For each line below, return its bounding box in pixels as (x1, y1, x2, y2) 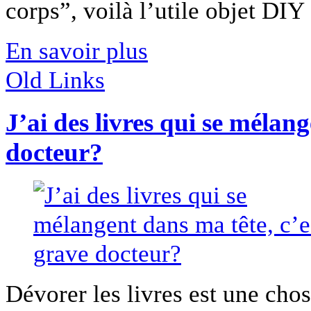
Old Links (6, 66, 105, 94)
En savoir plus (6, 37, 148, 65)
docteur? (6, 137, 103, 167)
